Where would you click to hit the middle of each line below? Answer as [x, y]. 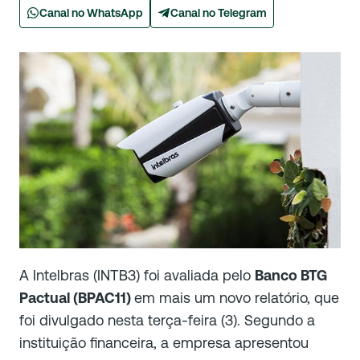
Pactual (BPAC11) [77, 298]
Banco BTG [291, 276]
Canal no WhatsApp [91, 13]
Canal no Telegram [219, 13]
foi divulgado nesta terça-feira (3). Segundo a [167, 321]
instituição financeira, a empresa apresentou [164, 343]
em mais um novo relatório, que [237, 298]
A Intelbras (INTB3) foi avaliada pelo [137, 276]
